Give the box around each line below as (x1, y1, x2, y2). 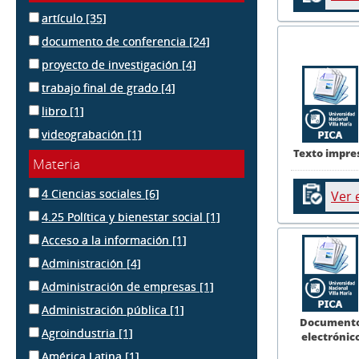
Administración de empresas (42, 279, 200, 294)
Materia (33, 155, 80, 173)
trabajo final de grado (42, 80, 161, 95)
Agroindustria (42, 325, 119, 341)
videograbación (42, 127, 127, 142)
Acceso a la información (42, 232, 172, 248)
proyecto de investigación (42, 57, 182, 72)
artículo (42, 10, 86, 26)
